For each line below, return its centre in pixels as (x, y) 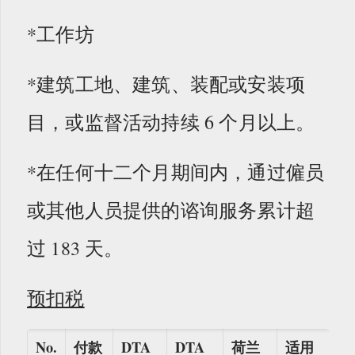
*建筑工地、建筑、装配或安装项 (166, 84)
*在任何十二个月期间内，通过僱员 (176, 172)
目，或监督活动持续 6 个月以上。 (171, 122)
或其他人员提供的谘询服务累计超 (171, 210)
